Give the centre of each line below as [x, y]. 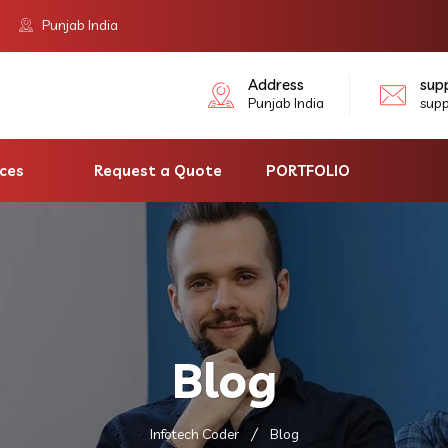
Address [276, 85]
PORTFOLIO [308, 170]
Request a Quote [158, 170]
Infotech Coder [194, 434]
